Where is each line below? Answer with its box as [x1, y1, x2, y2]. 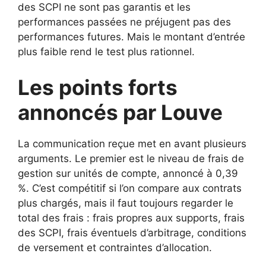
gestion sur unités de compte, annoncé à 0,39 [18, 167, 238, 179]
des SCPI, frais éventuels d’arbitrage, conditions [18, 226, 246, 239]
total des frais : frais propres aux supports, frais [18, 211, 245, 224]
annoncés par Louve [18, 99, 223, 125]
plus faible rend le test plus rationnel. [18, 46, 195, 58]
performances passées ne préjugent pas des [18, 16, 231, 28]
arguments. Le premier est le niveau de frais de [18, 152, 244, 164]
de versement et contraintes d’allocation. [18, 241, 212, 254]
